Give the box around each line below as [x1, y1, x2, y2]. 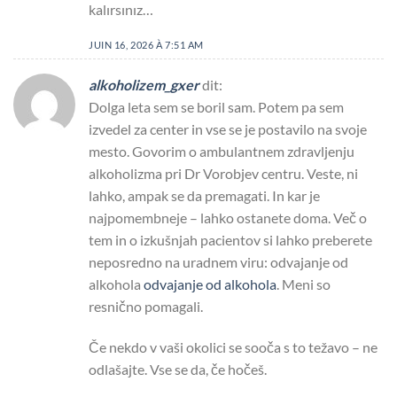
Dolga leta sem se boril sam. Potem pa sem [89, 98, 344, 116]
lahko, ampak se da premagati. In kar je [89, 187, 320, 205]
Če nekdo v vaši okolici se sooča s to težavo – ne [89, 338, 378, 355]
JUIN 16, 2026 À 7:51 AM [89, 38, 204, 51]
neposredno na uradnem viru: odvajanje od [89, 253, 348, 271]
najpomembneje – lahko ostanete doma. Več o [89, 209, 367, 227]
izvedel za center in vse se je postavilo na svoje [89, 121, 367, 138]
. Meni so [276, 276, 331, 293]
